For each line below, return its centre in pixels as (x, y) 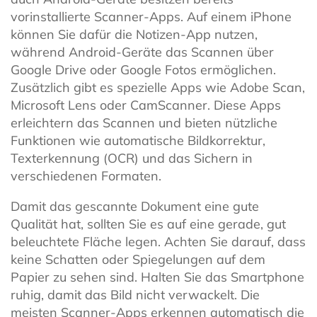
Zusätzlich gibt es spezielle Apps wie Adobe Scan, (158, 88)
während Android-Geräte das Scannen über (142, 52)
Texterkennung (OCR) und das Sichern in (132, 158)
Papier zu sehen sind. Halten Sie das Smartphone (157, 277)
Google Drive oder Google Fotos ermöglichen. (143, 70)
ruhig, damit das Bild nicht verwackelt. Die (135, 295)
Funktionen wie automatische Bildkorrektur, (138, 141)
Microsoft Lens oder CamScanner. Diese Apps (146, 105)
